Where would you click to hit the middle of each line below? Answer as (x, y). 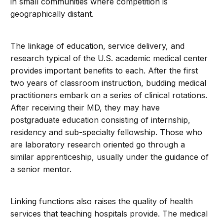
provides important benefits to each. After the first (104, 71)
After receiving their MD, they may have (85, 108)
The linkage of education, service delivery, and (98, 46)
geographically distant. (52, 14)
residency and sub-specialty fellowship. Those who (107, 132)
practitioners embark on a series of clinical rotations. (109, 95)
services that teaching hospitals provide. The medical (109, 214)
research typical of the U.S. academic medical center (109, 58)
